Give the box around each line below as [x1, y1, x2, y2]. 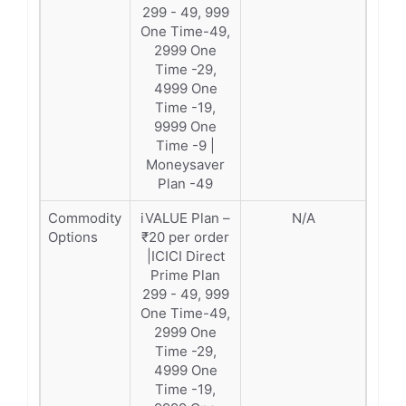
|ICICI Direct [146, 247, 225, 265]
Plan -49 [158, 175, 213, 192]
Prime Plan [150, 266, 220, 284]
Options [48, 228, 98, 246]
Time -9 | [156, 137, 215, 154]
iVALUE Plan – [140, 209, 230, 227]
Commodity [48, 209, 121, 227]
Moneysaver [146, 156, 225, 173]
